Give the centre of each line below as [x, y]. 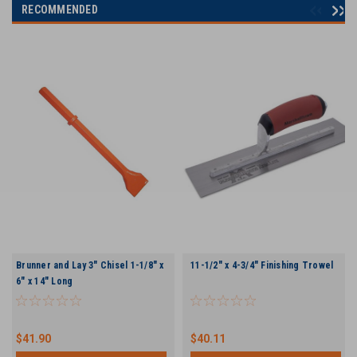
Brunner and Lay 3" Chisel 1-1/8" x [90, 265]
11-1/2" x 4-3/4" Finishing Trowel [262, 265]
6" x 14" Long [45, 281]
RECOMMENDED [60, 9]
